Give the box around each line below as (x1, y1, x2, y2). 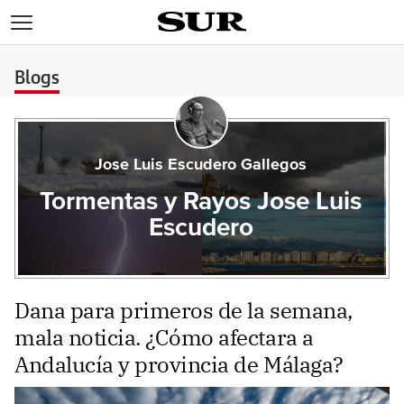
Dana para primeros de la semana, (14, 296, 353, 325)
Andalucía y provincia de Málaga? (14, 350, 344, 379)
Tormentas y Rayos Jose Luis (40, 189, 363, 215)
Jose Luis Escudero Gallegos (95, 157, 308, 173)
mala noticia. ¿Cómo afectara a (14, 323, 314, 352)
